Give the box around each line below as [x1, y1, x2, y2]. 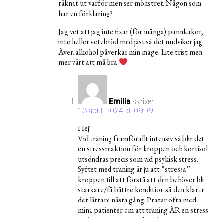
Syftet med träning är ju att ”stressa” [78, 164, 190, 175]
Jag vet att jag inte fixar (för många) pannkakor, [58, 26, 203, 37]
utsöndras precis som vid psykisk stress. [78, 154, 198, 164]
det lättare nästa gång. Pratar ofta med [78, 195, 196, 205]
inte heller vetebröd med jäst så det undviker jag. [58, 36, 204, 47]
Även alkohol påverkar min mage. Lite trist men [58, 47, 202, 57]
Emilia [109, 97, 130, 107]
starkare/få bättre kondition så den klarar [78, 184, 204, 195]
